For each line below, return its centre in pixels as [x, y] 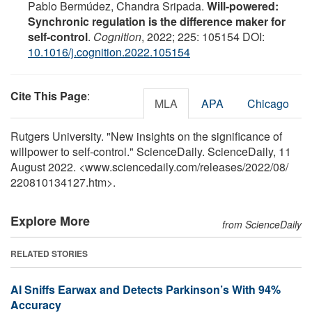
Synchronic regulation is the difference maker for [157, 21]
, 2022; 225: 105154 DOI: [203, 36]
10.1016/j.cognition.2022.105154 [109, 52]
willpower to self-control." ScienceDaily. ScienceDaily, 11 [151, 151]
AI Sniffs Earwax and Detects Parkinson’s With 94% [146, 289]
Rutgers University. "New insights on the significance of [146, 136]
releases [221, 166]
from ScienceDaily [262, 224]
